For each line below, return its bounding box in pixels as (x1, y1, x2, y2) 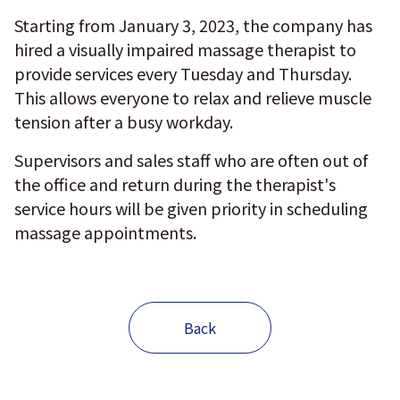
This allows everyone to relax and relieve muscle (14, 86, 371, 109)
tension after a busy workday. (14, 110, 233, 133)
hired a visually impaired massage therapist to (14, 37, 356, 61)
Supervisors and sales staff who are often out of (14, 148, 368, 171)
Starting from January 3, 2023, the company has (14, 13, 372, 37)
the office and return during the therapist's (14, 172, 336, 196)
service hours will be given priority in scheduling (14, 196, 368, 220)
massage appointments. (14, 221, 196, 244)
